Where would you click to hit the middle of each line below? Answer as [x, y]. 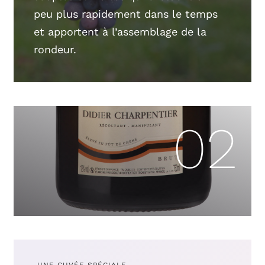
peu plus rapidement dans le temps [126, 14]
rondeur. [55, 49]
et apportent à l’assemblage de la [120, 31]
